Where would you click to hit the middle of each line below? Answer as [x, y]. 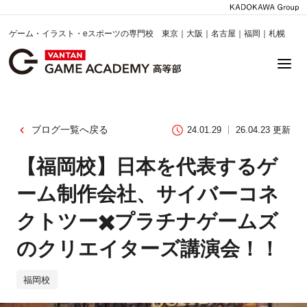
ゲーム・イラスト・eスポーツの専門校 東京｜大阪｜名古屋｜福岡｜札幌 [147, 33]
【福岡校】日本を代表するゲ [147, 166]
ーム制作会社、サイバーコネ [147, 194]
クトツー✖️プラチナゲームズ [147, 221]
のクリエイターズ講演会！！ [148, 248]
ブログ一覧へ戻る [70, 130]
